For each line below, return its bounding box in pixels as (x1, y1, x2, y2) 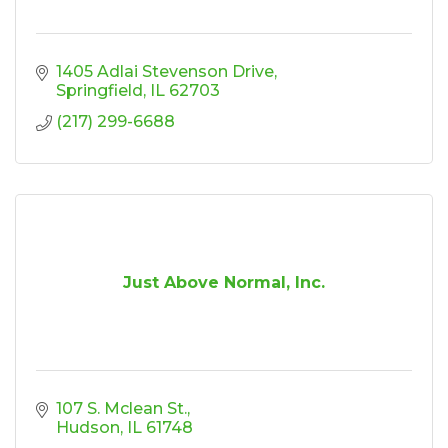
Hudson (56, 417, 120, 437)
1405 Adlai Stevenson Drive (56, 61, 274, 81)
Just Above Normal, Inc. (123, 272, 325, 292)
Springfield (56, 80, 143, 100)
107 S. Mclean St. (56, 398, 187, 418)
